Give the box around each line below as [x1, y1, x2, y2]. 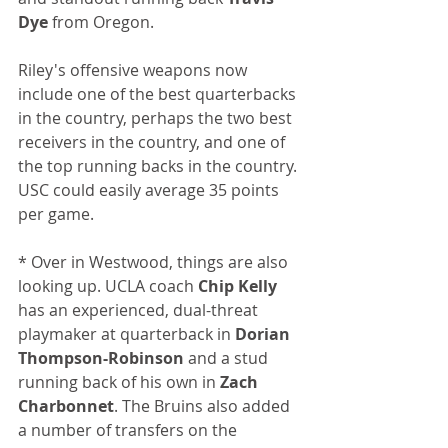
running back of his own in [18, 371, 220, 394]
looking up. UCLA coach [18, 275, 198, 298]
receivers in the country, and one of [18, 131, 289, 154]
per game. [18, 203, 94, 226]
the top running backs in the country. [18, 155, 301, 178]
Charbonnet [18, 395, 114, 418]
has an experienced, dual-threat [18, 299, 262, 322]
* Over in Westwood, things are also [18, 251, 292, 274]
